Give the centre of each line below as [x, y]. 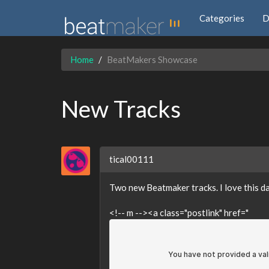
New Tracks [121, 109]
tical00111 [131, 159]
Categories [222, 18]
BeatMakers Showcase [152, 59]
